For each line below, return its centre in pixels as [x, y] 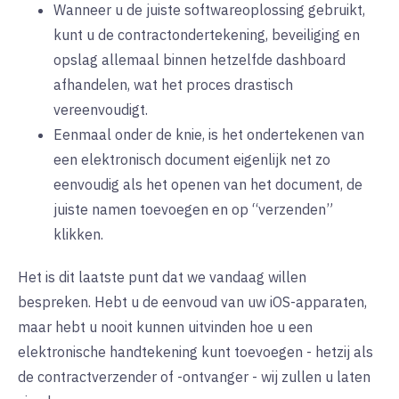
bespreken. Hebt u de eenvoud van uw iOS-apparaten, [192, 302]
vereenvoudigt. [101, 110]
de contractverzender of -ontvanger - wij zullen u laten [194, 377]
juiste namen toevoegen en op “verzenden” [193, 210]
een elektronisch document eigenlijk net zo [192, 160]
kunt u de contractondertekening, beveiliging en [207, 35]
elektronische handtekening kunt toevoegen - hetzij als [195, 352]
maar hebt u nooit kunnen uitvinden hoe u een [165, 327]
